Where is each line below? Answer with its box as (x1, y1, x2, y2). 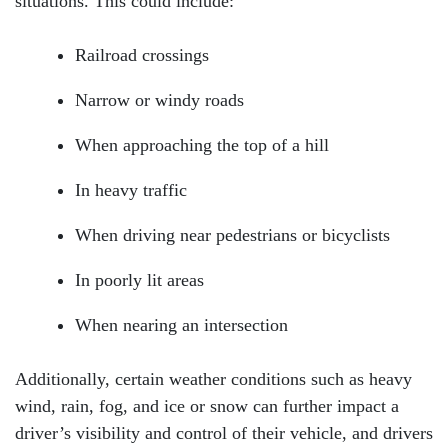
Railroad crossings (75, 45, 209, 65)
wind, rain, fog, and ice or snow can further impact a (15, 396, 399, 416)
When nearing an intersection (75, 315, 288, 335)
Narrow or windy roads (75, 90, 244, 110)
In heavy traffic (75, 180, 187, 200)
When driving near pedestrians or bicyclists (75, 225, 390, 245)
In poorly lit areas (75, 270, 204, 290)
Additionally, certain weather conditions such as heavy (15, 369, 412, 389)
